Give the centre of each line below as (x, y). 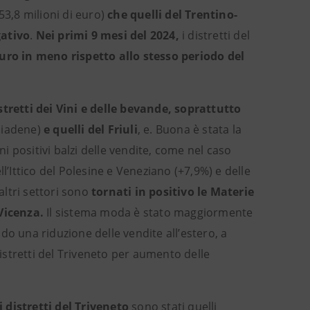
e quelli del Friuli (91, 129)
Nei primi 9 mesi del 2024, (107, 35)
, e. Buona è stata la (190, 129)
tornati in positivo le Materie (173, 192)
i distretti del (215, 35)
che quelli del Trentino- (173, 15)
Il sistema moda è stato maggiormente (148, 212)
